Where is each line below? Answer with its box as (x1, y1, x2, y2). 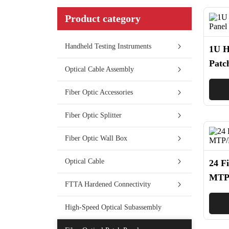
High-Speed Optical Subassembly (65, 203, 162, 211)
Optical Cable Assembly (65, 65, 134, 73)
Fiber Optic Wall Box (65, 134, 128, 142)
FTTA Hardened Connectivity (65, 180, 151, 188)
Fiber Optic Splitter (65, 111, 122, 119)
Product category (65, 13, 141, 24)
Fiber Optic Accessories (65, 88, 133, 96)
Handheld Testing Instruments (65, 42, 152, 50)
